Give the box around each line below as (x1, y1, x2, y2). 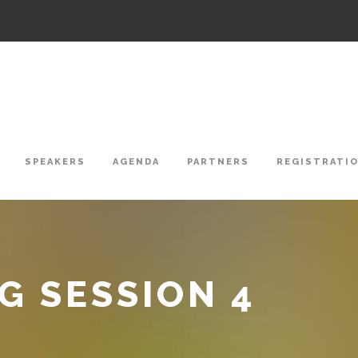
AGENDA (113, 157, 160, 168)
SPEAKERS (25, 157, 86, 168)
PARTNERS (187, 157, 249, 168)
